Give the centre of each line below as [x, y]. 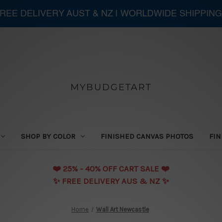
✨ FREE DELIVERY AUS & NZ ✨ [111, 181]
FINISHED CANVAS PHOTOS [147, 136]
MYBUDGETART [111, 87]
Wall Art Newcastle [122, 209]
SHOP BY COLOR [48, 136]
